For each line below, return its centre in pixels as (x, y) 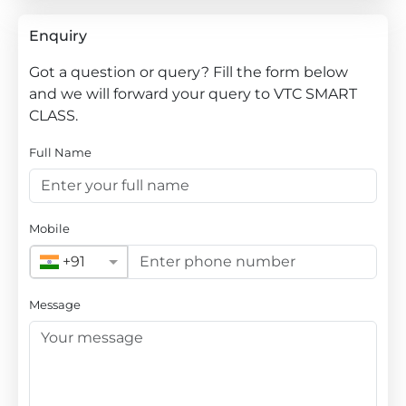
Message (55, 304)
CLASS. (53, 116)
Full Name (60, 152)
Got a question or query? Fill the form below (188, 72)
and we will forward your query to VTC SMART (193, 94)
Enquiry (58, 36)
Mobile (49, 228)
